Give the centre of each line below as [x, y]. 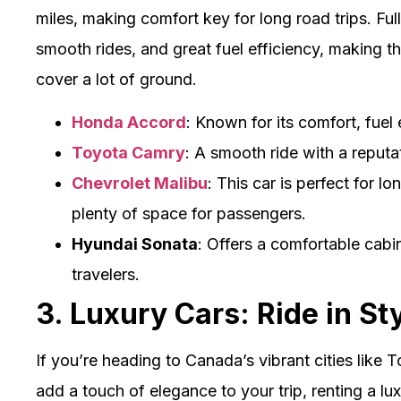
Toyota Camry [128, 153]
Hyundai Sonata [135, 244]
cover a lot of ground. [116, 79]
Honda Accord [129, 123]
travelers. [106, 275]
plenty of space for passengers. [189, 214]
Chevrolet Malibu [140, 183]
